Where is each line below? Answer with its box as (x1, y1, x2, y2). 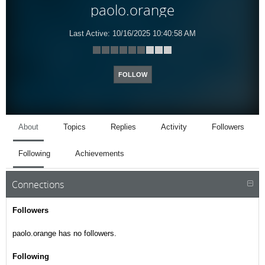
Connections (12, 177, 64, 191)
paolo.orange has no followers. (12, 228, 117, 238)
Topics (63, 122, 86, 131)
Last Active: (69, 29, 110, 38)
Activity (161, 122, 187, 131)
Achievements (75, 149, 124, 158)
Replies (111, 122, 136, 131)
